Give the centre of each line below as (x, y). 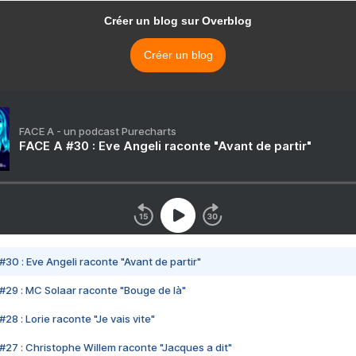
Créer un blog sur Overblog (178, 21)
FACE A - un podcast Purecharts (98, 132)
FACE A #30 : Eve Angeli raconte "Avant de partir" (165, 146)
